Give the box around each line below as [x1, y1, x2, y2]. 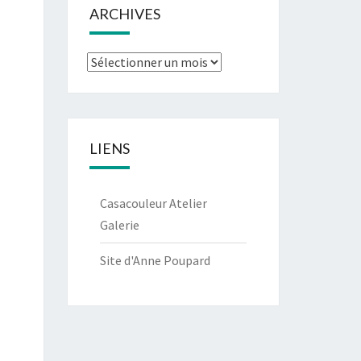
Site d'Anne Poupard [99, 252, 210, 268]
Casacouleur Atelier [99, 195, 207, 211]
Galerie [99, 217, 139, 233]
